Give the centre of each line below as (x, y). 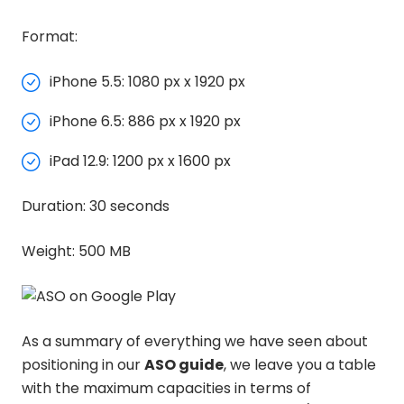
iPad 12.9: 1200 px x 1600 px (140, 161)
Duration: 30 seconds (96, 206)
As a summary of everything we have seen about (195, 341)
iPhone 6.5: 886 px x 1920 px (145, 121)
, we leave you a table (300, 364)
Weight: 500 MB (76, 251)
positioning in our (83, 364)
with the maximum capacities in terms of (166, 388)
